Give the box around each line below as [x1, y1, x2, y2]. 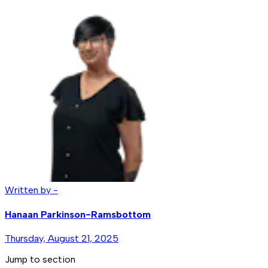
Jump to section [5, 253, 75, 265]
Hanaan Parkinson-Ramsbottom [5, 208, 151, 220]
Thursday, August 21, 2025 [5, 232, 118, 244]
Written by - [5, 184, 58, 196]
